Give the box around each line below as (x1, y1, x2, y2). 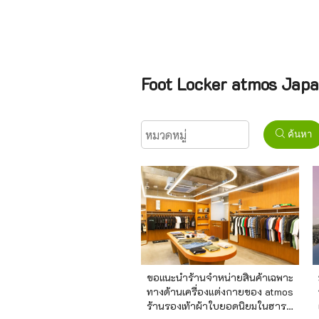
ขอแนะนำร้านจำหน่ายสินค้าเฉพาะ (147, 270, 293, 284)
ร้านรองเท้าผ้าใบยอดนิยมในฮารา (147, 298, 292, 313)
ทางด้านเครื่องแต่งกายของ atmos (147, 284, 293, 298)
